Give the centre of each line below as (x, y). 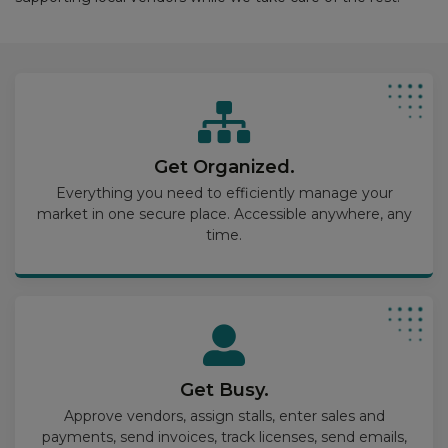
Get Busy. (224, 390)
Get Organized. (224, 167)
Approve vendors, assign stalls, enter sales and (224, 416)
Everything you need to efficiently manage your (224, 193)
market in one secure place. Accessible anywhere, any (224, 214)
